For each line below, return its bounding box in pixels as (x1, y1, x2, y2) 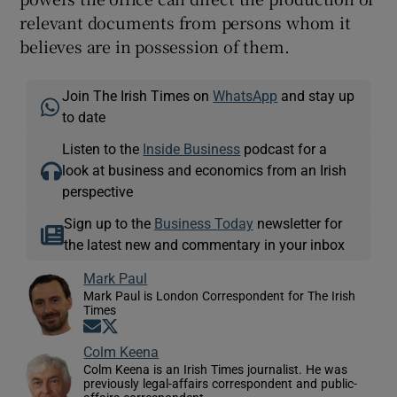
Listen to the (62, 141, 144, 156)
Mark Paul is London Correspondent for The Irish (83, 289, 356, 302)
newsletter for (253, 215, 342, 230)
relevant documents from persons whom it (19, 10, 351, 34)
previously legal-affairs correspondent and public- (83, 377, 358, 390)
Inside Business (143, 141, 241, 156)
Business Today (153, 215, 253, 230)
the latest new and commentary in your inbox (63, 237, 345, 252)
